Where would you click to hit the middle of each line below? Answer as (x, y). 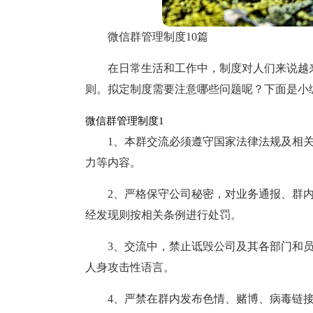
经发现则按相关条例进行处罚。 (163, 215)
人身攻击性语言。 (130, 267)
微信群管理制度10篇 (158, 37)
